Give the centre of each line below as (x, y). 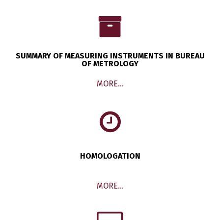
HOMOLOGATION (110, 156)
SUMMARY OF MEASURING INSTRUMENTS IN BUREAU (110, 56)
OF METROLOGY (110, 64)
